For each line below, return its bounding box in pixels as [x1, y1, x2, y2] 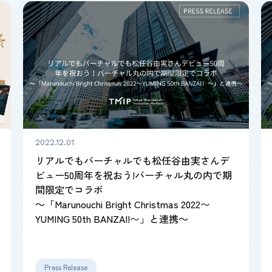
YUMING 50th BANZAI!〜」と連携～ [35, 211, 188, 226]
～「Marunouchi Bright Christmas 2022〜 [35, 196, 210, 211]
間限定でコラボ [35, 182, 103, 197]
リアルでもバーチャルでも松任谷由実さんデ [35, 152, 229, 168]
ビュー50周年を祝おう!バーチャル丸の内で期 [35, 167, 232, 182]
